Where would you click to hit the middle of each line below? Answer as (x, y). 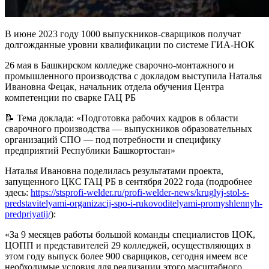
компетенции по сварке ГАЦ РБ (70, 97)
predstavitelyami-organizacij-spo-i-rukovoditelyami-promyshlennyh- (134, 203)
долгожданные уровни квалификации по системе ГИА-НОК (130, 44)
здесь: (18, 192)
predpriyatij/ (28, 214)
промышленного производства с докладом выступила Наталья (133, 76)
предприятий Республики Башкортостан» (90, 150)
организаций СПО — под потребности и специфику (113, 139)
